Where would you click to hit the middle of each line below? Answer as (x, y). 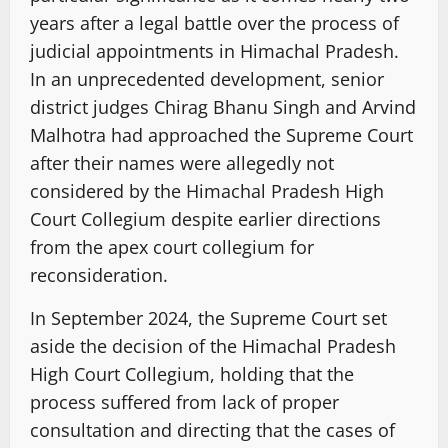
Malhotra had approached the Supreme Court (221, 135)
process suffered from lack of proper (184, 402)
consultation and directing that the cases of (212, 430)
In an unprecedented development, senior (207, 79)
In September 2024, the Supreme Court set (208, 318)
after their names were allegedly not (182, 163)
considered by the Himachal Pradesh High (207, 191)
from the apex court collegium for (172, 247)
